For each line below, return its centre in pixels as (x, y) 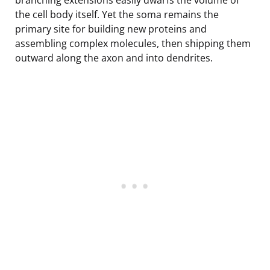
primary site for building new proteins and (111, 29)
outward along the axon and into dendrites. (114, 58)
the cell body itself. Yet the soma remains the (117, 14)
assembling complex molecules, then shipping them (133, 43)
